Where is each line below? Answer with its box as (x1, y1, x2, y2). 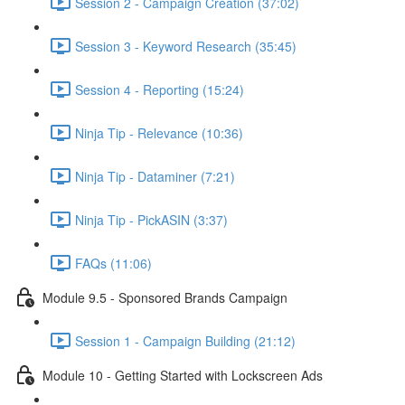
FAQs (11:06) (75, 253, 152, 272)
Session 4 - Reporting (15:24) (75, 80, 244, 99)
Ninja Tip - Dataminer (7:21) (75, 166, 235, 185)
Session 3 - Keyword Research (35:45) (75, 36, 297, 55)
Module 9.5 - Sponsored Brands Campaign (42, 287, 287, 306)
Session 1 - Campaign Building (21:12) (75, 331, 296, 350)
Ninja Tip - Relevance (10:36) (75, 123, 243, 142)
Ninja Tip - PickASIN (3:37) (75, 210, 228, 229)
